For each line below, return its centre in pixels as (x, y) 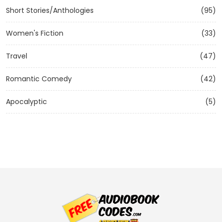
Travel (17, 56)
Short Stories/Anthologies (50, 10)
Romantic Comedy (39, 79)
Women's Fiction (35, 33)
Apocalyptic (27, 102)
